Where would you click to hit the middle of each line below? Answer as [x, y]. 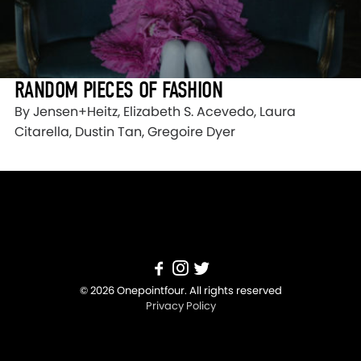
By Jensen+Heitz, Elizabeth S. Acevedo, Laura [155, 112]
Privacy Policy [180, 306]
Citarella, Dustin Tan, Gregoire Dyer [125, 132]
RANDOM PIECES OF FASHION [119, 90]
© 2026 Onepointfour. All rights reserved [180, 291]
